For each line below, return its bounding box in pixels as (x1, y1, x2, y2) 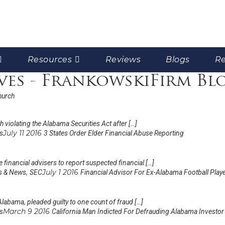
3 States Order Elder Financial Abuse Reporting (44, 129, 184, 137)
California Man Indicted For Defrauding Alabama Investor (52, 207, 224, 215)
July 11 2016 (3, 128, 44, 138)
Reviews (105, 55, 141, 64)
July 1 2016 (42, 167, 80, 177)
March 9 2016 (3, 206, 52, 216)
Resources (27, 55, 72, 64)
